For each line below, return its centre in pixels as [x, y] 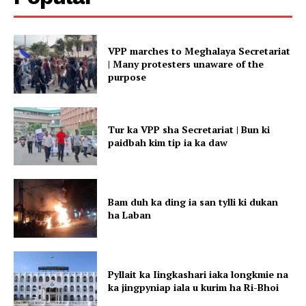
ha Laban [130, 215]
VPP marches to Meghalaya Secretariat [199, 51]
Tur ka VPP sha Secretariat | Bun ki [189, 130]
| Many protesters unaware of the [186, 64]
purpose [127, 77]
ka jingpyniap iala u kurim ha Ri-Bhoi [194, 287]
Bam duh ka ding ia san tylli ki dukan [193, 202]
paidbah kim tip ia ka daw [168, 143]
